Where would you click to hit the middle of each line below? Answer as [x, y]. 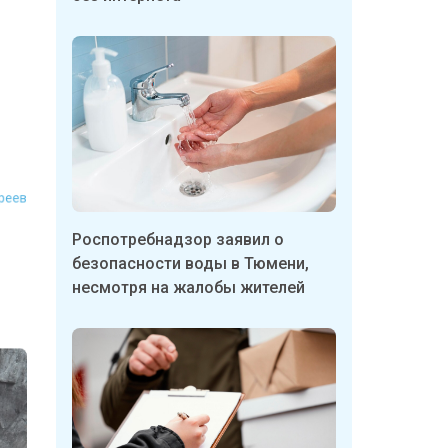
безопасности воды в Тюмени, [190, 263]
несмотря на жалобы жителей [188, 287]
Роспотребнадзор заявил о [178, 239]
